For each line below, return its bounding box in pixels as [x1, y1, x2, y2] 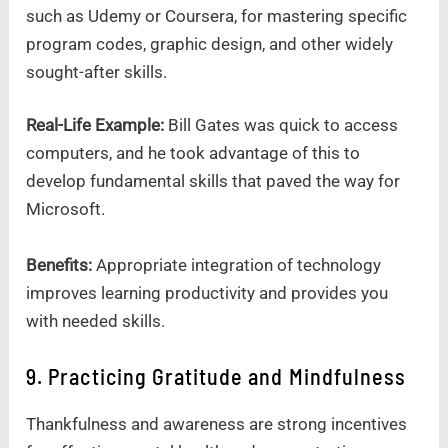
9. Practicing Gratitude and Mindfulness [26, 362, 407, 389]
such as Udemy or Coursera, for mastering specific [26, 5, 408, 26]
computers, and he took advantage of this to [26, 143, 361, 164]
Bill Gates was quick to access [164, 115, 399, 136]
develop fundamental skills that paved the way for [26, 171, 401, 192]
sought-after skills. [26, 61, 168, 82]
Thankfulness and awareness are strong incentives [26, 413, 408, 434]
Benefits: [26, 254, 97, 275]
